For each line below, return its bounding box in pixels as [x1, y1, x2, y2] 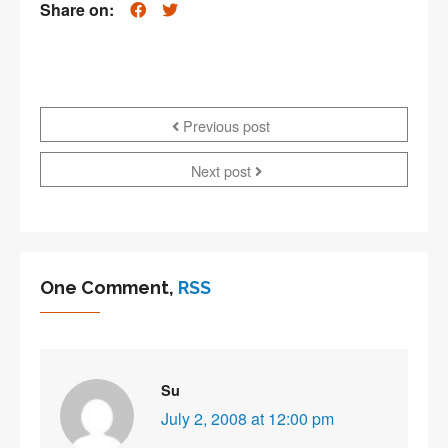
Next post [191, 160, 255, 182]
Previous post [178, 115, 270, 137]
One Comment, [40, 277, 178, 299]
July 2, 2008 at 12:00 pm [161, 407, 334, 431]
